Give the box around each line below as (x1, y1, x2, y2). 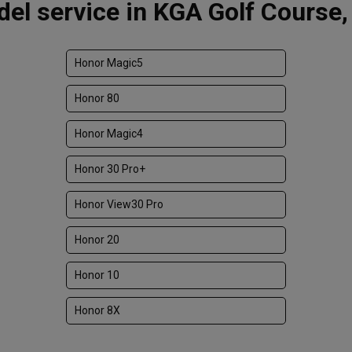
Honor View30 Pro (75, 198, 163, 211)
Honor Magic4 (75, 127, 143, 140)
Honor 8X (75, 304, 120, 317)
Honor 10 (75, 269, 119, 281)
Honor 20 (75, 233, 119, 246)
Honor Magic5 (75, 57, 143, 69)
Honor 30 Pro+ (75, 163, 145, 175)
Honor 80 (75, 92, 119, 104)
